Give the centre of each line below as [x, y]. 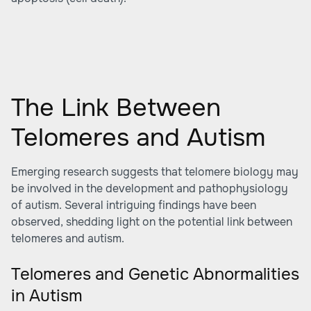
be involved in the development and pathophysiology [150, 188]
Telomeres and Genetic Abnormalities [155, 274]
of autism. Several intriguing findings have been [134, 205]
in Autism [47, 296]
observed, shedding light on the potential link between [152, 222]
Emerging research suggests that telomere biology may [155, 172]
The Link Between [116, 108]
